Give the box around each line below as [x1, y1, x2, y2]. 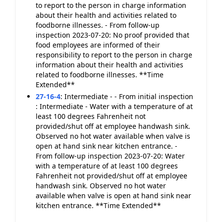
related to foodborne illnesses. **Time [36, 70, 164, 79]
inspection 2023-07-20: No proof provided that [36, 30, 189, 40]
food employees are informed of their [36, 40, 160, 50]
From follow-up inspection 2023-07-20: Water [36, 151, 185, 161]
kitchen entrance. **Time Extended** [36, 201, 161, 210]
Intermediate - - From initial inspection [64, 92, 193, 101]
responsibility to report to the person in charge [36, 50, 192, 59]
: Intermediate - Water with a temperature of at [36, 102, 193, 111]
